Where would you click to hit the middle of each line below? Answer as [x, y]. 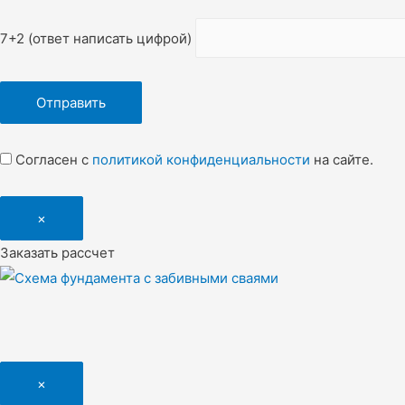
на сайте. [342, 160]
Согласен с [52, 160]
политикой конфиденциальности [201, 160]
